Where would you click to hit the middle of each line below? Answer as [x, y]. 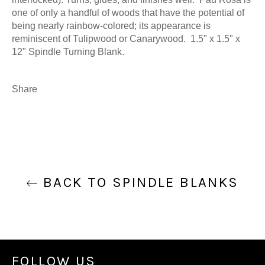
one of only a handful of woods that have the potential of [128, 12]
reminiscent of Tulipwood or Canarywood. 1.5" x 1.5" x [126, 38]
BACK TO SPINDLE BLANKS [138, 182]
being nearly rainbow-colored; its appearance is [111, 25]
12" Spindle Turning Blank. [68, 51]
